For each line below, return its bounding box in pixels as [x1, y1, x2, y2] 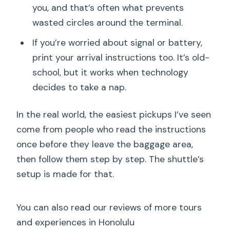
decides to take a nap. [32, 81, 126, 93]
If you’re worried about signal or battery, [32, 36, 202, 48]
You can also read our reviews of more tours [16, 201, 202, 213]
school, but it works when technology [32, 66, 188, 78]
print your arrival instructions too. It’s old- [32, 51, 209, 63]
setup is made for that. [16, 168, 114, 180]
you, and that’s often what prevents [32, 2, 184, 14]
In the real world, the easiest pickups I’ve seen [16, 108, 212, 120]
